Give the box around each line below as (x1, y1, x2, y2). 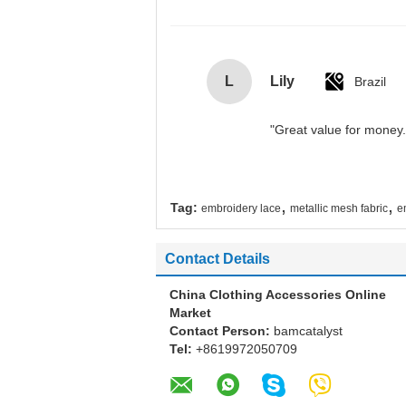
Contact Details (165, 251, 270, 266)
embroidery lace (201, 202, 281, 215)
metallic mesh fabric (290, 202, 388, 215)
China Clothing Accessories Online (169, 287, 386, 302)
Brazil (354, 74, 386, 89)
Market (169, 305, 211, 320)
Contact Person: (169, 324, 274, 338)
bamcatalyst (274, 324, 343, 338)
